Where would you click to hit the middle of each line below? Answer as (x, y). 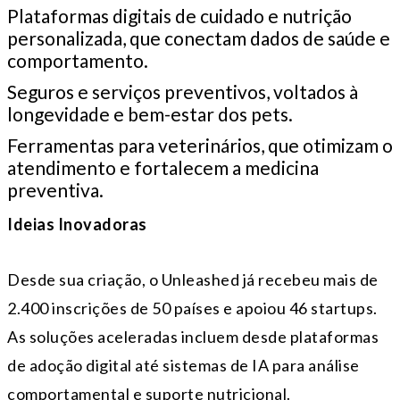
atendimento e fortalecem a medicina (163, 168)
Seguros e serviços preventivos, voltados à (183, 92)
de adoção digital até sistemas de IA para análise (183, 366)
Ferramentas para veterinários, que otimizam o (200, 146)
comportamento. (78, 61)
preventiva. (55, 190)
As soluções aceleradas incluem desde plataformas (193, 337)
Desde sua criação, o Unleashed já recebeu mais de (193, 280)
